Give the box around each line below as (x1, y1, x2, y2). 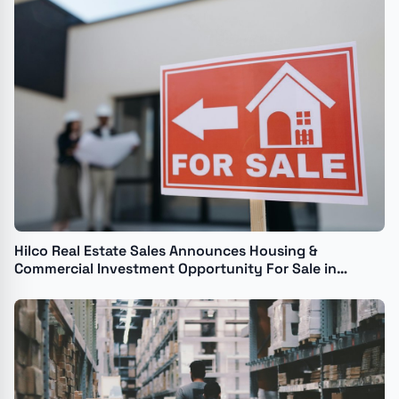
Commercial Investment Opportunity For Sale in (14, 258, 337, 278)
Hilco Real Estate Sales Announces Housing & (14, 240, 318, 260)
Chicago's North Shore (14, 276, 167, 296)
